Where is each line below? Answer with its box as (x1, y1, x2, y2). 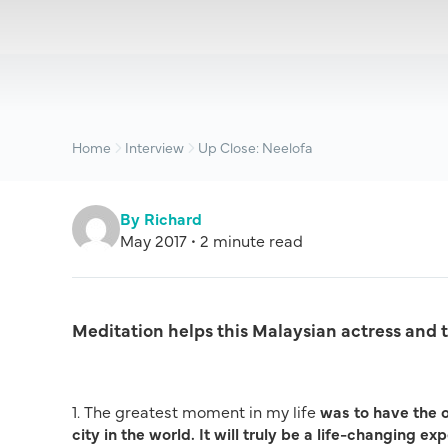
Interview (125, 137, 184, 157)
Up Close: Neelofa (198, 137, 312, 157)
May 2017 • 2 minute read (120, 229, 303, 251)
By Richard (120, 207, 202, 229)
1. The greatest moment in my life (72, 400, 320, 422)
